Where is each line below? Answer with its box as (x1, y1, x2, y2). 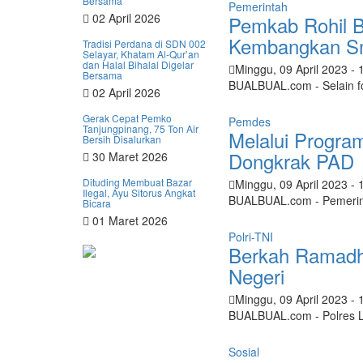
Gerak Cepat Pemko (83, 111, 172, 125)
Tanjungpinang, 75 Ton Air (83, 122, 199, 135)
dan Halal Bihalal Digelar (83, 58, 194, 71)
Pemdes (228, 113, 271, 130)
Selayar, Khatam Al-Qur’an (83, 47, 199, 61)
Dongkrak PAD (228, 147, 354, 175)
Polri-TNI (228, 228, 273, 245)
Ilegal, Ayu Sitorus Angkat (83, 186, 195, 199)
